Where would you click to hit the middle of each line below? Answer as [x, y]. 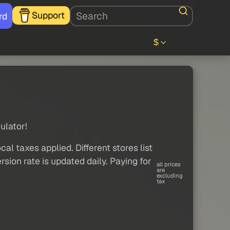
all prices [169, 165]
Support [48, 15]
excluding [170, 176]
